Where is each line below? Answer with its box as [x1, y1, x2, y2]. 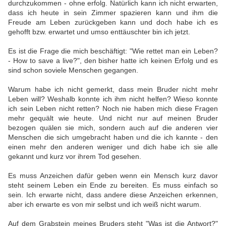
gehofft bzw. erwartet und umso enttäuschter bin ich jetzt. [8, 28, 190, 36]
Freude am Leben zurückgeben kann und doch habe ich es [8, 18, 218, 26]
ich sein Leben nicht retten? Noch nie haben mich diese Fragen [8, 104, 218, 112]
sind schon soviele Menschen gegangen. [8, 66, 138, 74]
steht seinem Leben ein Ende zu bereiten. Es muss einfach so [8, 181, 218, 189]
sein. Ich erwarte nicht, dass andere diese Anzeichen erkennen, [8, 191, 218, 199]
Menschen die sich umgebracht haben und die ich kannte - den [8, 133, 218, 141]
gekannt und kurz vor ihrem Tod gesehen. [8, 152, 141, 160]
